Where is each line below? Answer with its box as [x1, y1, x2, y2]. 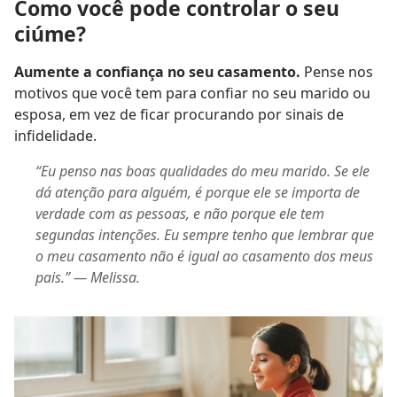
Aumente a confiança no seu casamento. [14, 61, 300, 82]
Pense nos [300, 61, 373, 82]
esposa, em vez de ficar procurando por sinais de [14, 104, 344, 124]
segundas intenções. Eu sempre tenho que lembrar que [35, 224, 374, 245]
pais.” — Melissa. [35, 267, 140, 287]
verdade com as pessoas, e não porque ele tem [35, 203, 324, 223]
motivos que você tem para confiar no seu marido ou [14, 82, 370, 103]
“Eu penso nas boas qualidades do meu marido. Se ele [35, 160, 370, 181]
